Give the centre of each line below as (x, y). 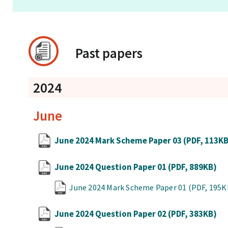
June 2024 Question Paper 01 (111, 167)
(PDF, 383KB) (193, 213)
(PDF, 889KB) (193, 167)
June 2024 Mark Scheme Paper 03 (119, 140)
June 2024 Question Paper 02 (111, 213)
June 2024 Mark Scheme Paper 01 (129, 187)
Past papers (109, 53)
